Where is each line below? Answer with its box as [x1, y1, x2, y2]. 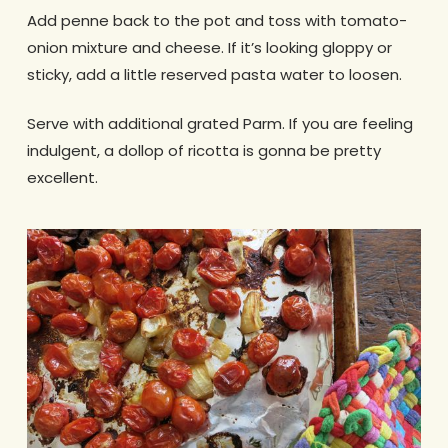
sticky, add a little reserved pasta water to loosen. [26, 63, 402, 85]
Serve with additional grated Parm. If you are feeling [26, 113, 413, 135]
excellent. [26, 167, 98, 189]
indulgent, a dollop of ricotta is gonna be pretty [26, 140, 381, 162]
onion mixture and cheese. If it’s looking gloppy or [26, 36, 392, 58]
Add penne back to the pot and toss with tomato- [26, 9, 407, 31]
